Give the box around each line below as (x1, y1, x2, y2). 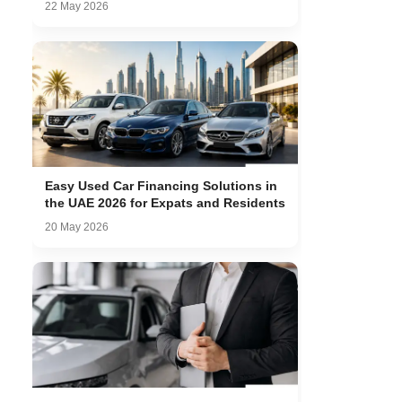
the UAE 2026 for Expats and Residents (45, 196, 285, 210)
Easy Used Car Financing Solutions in (45, 179, 277, 193)
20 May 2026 (45, 221, 109, 233)
